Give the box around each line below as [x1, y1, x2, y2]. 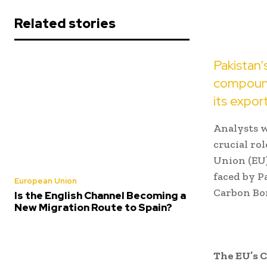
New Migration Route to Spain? [14, 201, 172, 215]
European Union [14, 176, 77, 187]
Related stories [14, 15, 116, 33]
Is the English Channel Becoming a [14, 189, 186, 203]
